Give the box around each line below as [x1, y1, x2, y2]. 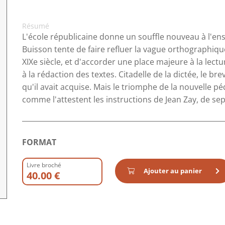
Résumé [22, 21, 49, 31]
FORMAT [22, 137, 56, 148]
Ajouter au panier [142, 166, 203, 175]
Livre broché [27, 161, 61, 169]
